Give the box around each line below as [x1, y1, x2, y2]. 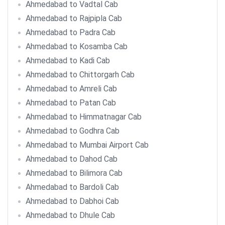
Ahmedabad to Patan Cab [26, 98, 116, 107]
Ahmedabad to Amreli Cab [26, 84, 117, 93]
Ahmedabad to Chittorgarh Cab [26, 70, 135, 79]
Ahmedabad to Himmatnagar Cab [26, 112, 142, 122]
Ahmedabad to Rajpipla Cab [26, 14, 122, 23]
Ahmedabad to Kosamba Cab [26, 42, 128, 51]
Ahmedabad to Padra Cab [26, 28, 116, 37]
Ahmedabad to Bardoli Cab [26, 182, 119, 192]
